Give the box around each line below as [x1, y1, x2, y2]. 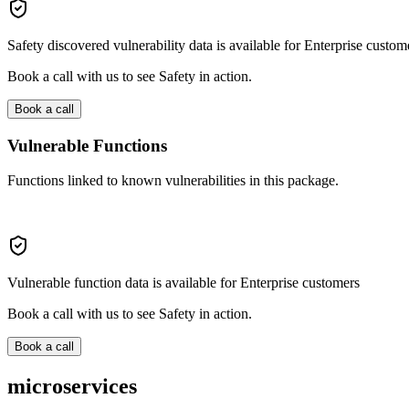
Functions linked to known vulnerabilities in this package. [7, 173, 339, 189]
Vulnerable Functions [7, 135, 167, 155]
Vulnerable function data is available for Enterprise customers [7, 275, 360, 291]
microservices [7, 374, 137, 399]
